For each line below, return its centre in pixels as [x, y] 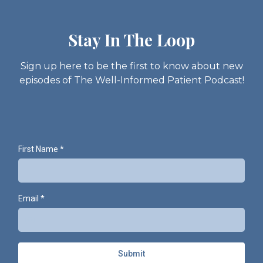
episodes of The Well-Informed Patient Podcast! [131, 80]
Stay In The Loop [131, 40]
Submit [131, 254]
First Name [39, 149]
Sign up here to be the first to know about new [131, 66]
